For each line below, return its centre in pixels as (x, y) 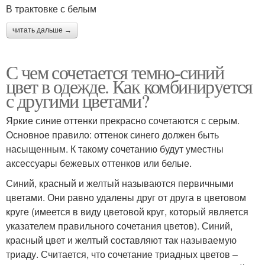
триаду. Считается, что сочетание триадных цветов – (122, 254)
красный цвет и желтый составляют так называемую (121, 240)
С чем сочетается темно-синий (115, 72)
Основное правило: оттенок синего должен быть (112, 135)
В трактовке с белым (51, 9)
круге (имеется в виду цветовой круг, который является (127, 212)
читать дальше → (42, 30)
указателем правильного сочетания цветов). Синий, (119, 226)
